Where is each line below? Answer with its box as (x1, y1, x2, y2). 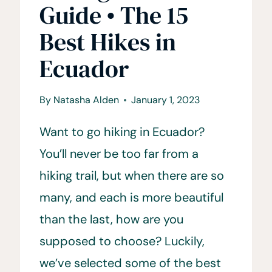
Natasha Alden (53, 93, 119, 106)
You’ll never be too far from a (39, 145, 199, 161)
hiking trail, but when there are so (39, 167, 225, 183)
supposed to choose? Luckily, (39, 233, 205, 249)
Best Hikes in (39, 25, 177, 58)
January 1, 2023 (131, 93, 200, 106)
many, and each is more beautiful (39, 189, 224, 205)
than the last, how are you (39, 211, 184, 227)
